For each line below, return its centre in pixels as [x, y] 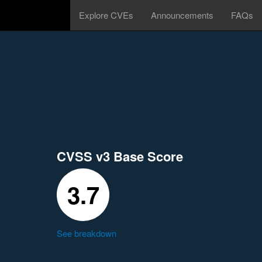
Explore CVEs [106, 15]
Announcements [182, 15]
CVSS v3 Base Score [120, 156]
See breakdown [87, 233]
